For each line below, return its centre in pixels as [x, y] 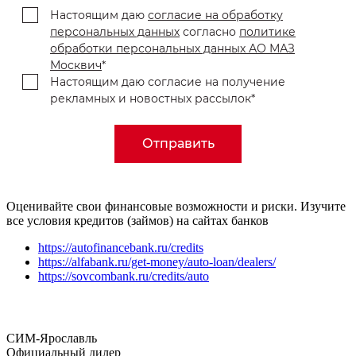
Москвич [76, 65]
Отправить [178, 143]
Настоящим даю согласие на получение [168, 81]
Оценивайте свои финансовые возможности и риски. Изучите [176, 206]
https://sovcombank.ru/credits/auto [124, 276]
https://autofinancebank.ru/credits [121, 247]
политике [267, 31]
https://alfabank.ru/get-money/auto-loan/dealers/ [157, 261]
